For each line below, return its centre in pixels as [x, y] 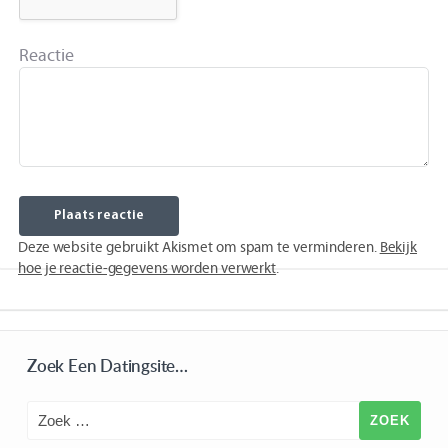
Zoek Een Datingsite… [107, 364]
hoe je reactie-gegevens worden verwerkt [147, 267]
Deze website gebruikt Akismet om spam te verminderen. [199, 246]
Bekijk [398, 246]
